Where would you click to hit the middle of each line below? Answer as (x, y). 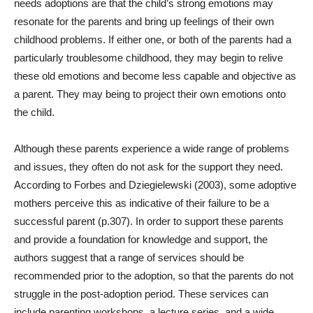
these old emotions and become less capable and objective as (155, 76)
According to (44, 185)
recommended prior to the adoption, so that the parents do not (154, 276)
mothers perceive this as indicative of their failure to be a (141, 203)
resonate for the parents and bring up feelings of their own (144, 21)
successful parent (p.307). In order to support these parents (149, 221)
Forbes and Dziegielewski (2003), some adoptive (185, 185)
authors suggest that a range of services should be (129, 257)
